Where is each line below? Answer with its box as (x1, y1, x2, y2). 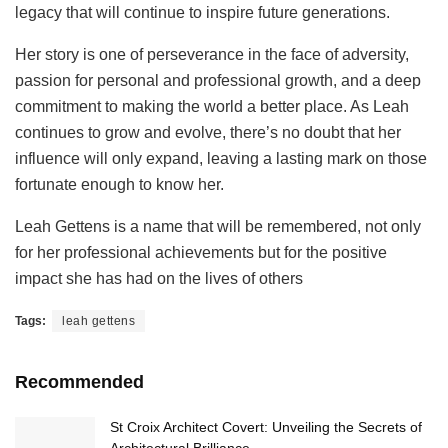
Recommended (15, 372, 144, 393)
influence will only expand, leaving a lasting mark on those (15, 150, 427, 168)
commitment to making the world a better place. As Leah (15, 98, 409, 116)
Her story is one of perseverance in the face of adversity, (15, 46, 409, 64)
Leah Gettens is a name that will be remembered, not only (15, 218, 421, 236)
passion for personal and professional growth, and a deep (15, 72, 421, 90)
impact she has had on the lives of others (15, 270, 303, 288)
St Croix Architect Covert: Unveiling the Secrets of (110, 419, 422, 436)
